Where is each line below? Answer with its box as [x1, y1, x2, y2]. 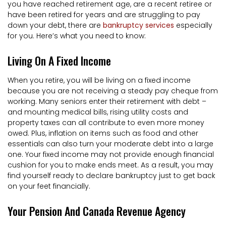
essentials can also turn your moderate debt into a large [8, 138, 213, 149]
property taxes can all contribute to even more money [8, 117, 204, 128]
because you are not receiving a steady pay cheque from [8, 85, 218, 96]
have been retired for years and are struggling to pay [8, 9, 200, 20]
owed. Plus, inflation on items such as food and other [8, 128, 198, 138]
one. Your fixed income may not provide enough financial [8, 149, 214, 159]
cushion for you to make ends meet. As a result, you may [8, 159, 213, 170]
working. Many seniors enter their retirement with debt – [8, 96, 206, 106]
